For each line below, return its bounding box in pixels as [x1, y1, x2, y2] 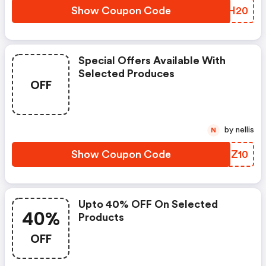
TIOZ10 [211, 149, 248, 160]
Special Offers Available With [78, 55, 226, 66]
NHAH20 [202, 5, 248, 16]
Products [78, 212, 124, 223]
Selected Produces [78, 68, 175, 79]
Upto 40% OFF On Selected [78, 199, 218, 210]
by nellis [236, 126, 254, 134]
